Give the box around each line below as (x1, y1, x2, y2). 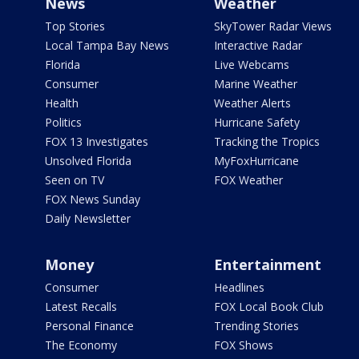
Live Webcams (213, 57, 289, 73)
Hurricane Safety (213, 115, 300, 131)
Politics (45, 115, 82, 131)
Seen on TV (45, 172, 104, 188)
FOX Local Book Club (213, 299, 324, 315)
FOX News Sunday (45, 192, 140, 208)
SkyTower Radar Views (213, 18, 332, 34)
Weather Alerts (213, 95, 291, 111)
